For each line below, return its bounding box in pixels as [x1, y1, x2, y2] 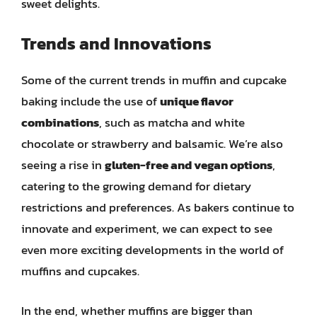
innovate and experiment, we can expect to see [21, 219, 272, 238]
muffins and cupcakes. [21, 262, 139, 280]
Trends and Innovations [21, 31, 212, 56]
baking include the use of [21, 92, 160, 110]
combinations [21, 113, 99, 132]
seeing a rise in [21, 156, 105, 174]
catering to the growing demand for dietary [21, 177, 251, 195]
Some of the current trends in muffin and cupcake [21, 71, 287, 89]
